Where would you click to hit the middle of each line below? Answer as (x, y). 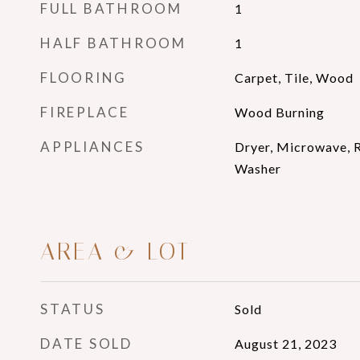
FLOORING (84, 78)
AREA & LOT (115, 252)
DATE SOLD (86, 344)
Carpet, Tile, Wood (294, 78)
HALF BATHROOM (113, 43)
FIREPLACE (85, 112)
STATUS (73, 309)
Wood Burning (279, 112)
